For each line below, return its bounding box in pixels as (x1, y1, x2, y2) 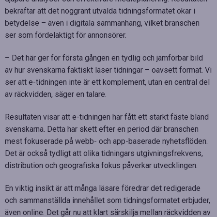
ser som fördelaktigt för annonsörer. (5, 30, 126, 40)
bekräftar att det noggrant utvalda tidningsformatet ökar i (5, 6, 195, 15)
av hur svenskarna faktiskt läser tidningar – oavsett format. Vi (5, 65, 212, 75)
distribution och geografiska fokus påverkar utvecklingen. (5, 160, 198, 170)
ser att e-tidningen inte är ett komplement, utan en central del (5, 77, 210, 87)
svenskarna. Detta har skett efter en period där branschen (5, 124, 199, 134)
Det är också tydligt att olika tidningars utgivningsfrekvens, (5, 148, 203, 158)
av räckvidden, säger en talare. (5, 89, 107, 99)
